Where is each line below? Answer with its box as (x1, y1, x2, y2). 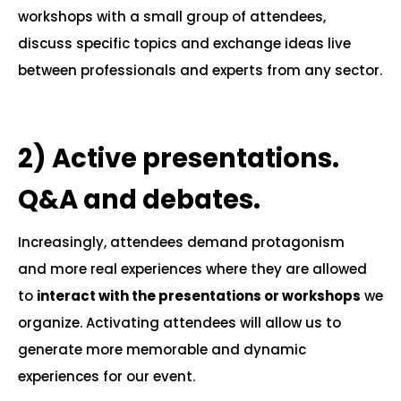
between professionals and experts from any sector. (18, 61, 382, 80)
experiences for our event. (18, 367, 195, 386)
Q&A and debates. (18, 182, 260, 218)
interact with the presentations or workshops (37, 286, 361, 305)
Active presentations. (52, 141, 339, 176)
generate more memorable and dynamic (18, 340, 306, 359)
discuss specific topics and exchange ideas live (18, 34, 351, 53)
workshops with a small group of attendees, (18, 7, 326, 26)
